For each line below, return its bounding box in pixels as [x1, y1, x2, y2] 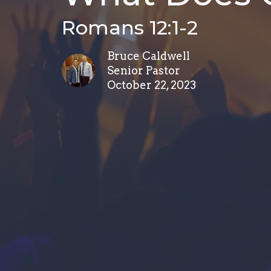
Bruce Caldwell [107, 50, 190, 63]
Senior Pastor [107, 64, 180, 77]
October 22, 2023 [107, 79, 196, 92]
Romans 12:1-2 [62, 16, 198, 40]
